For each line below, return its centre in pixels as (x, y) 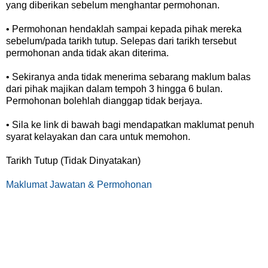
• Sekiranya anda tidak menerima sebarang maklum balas (128, 77)
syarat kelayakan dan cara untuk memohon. (98, 136)
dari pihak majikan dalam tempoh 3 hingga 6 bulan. (114, 89)
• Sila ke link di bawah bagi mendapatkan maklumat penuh (130, 124)
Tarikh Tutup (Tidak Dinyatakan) (73, 160)
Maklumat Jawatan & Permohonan (79, 184)
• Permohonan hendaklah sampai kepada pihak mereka (124, 29)
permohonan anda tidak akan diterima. (87, 53)
